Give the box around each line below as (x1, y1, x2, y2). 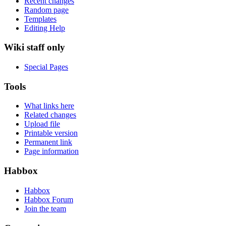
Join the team (24, 204, 66, 213)
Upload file (24, 120, 60, 129)
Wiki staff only (4, 42, 65, 53)
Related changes (24, 110, 76, 120)
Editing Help (24, 23, 65, 32)
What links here (24, 101, 74, 110)
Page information (24, 147, 79, 156)
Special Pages (24, 63, 68, 72)
